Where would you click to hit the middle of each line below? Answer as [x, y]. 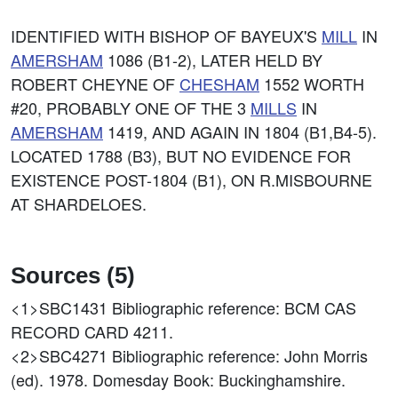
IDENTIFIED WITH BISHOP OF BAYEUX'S [166, 36]
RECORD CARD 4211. [92, 331]
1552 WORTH [312, 84]
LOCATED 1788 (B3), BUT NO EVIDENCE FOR [181, 155]
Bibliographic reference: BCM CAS [234, 307]
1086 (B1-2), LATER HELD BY [213, 60]
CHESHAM [219, 84]
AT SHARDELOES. [79, 203]
